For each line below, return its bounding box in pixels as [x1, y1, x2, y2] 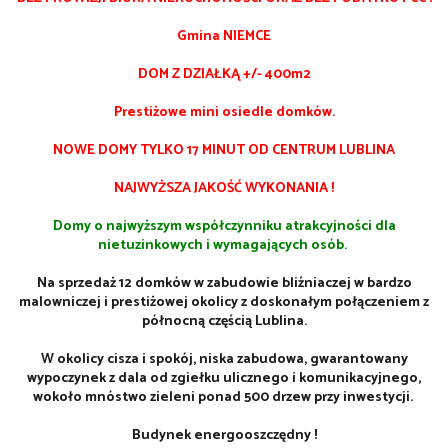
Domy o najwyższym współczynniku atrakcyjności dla [52, 214, 396, 238]
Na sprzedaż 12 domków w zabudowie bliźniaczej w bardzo [36, 271, 412, 295]
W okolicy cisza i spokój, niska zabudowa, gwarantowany [40, 347, 408, 371]
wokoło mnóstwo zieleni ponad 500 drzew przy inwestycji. [32, 385, 416, 409]
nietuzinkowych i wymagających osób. [98, 233, 350, 257]
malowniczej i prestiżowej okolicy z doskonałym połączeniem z [19, 290, 429, 314]
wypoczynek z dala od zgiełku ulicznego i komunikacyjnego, [27, 366, 421, 390]
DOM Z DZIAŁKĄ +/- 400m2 [137, 62, 311, 86]
